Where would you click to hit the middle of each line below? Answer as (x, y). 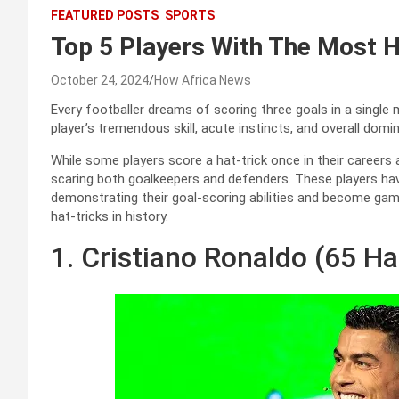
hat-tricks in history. (110, 217)
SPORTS (190, 16)
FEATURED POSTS (105, 16)
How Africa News (203, 81)
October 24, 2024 (100, 81)
